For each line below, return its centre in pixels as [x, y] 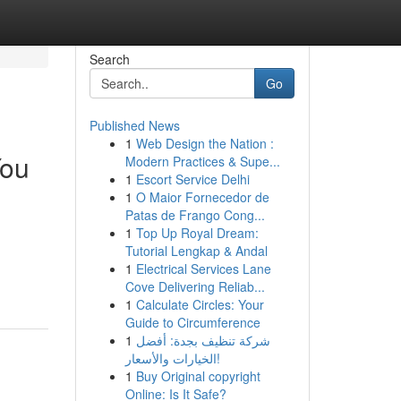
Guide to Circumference [192, 322]
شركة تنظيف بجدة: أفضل [203, 340]
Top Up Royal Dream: [197, 233]
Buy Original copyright [198, 376]
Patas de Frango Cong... [195, 215]
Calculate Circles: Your [200, 304]
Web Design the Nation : [205, 143]
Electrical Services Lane [203, 269]
